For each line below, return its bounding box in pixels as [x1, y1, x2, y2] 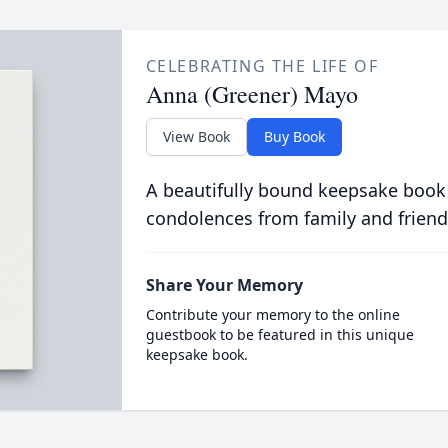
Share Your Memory [145, 273, 303, 296]
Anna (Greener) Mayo [145, 77, 358, 110]
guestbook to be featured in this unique [145, 324, 414, 344]
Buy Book [263, 126, 325, 146]
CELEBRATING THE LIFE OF [145, 54, 379, 77]
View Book [162, 126, 230, 146]
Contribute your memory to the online [145, 304, 400, 324]
